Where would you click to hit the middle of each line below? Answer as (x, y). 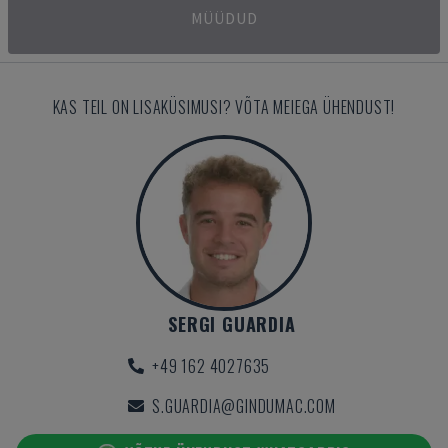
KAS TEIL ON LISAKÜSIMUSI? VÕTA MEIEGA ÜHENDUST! (224, 107)
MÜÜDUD (224, 18)
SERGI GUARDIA (232, 324)
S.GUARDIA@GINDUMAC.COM (244, 406)
